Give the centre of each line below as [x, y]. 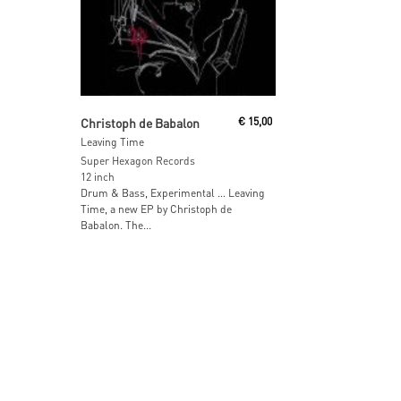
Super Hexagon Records [138, 160]
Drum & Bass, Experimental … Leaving [173, 192]
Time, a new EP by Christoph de [156, 209]
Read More [158, 114]
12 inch [98, 176]
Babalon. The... [116, 225]
